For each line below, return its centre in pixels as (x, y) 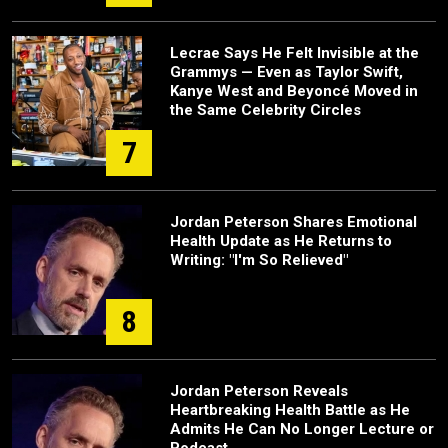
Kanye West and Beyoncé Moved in (294, 90)
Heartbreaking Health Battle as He (290, 409)
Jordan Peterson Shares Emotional (293, 221)
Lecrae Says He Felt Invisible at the (294, 52)
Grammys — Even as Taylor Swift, (286, 71)
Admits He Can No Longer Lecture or (302, 428)
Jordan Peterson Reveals (259, 390)
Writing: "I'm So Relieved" (259, 259)
